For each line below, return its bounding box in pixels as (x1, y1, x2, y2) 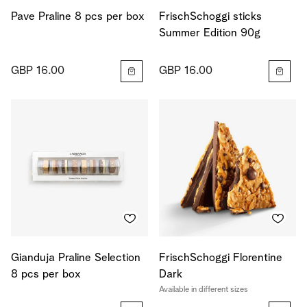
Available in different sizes (159, 286, 248, 294)
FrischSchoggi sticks (159, 11, 262, 23)
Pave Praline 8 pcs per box (11, 11, 145, 23)
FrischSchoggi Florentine (159, 252, 282, 264)
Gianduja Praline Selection (11, 252, 140, 264)
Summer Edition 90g (159, 27, 260, 39)
